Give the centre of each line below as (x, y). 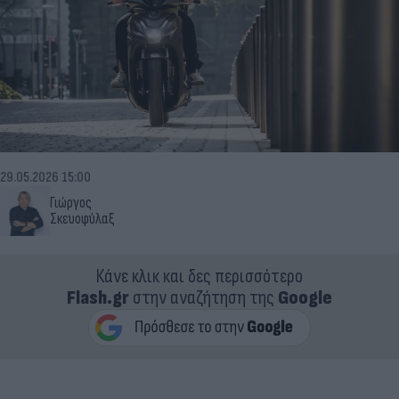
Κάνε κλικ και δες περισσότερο (199, 276)
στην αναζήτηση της (204, 297)
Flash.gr (98, 297)
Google (305, 297)
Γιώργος (71, 203)
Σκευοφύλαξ (82, 219)
